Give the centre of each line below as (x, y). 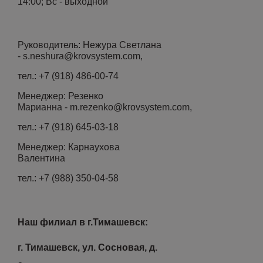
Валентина (41, 158)
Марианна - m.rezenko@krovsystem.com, (105, 107)
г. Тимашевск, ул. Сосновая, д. (87, 247)
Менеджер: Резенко (60, 96)
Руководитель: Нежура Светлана (90, 45)
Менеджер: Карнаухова (69, 147)
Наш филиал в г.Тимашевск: (84, 222)
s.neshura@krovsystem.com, (83, 56)
